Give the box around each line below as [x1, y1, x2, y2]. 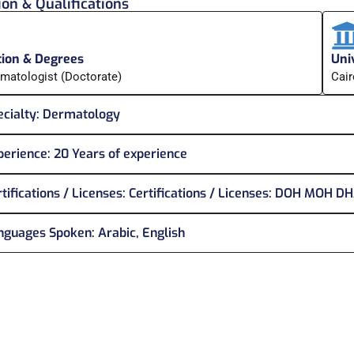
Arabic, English [94, 224, 185, 242]
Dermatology [39, 106, 120, 123]
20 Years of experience [50, 145, 187, 163]
